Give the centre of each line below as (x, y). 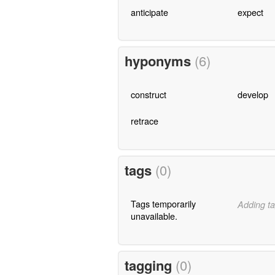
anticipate (149, 12)
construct (148, 95)
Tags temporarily (163, 204)
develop (253, 95)
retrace (144, 121)
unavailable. (154, 216)
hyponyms (159, 61)
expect (250, 12)
